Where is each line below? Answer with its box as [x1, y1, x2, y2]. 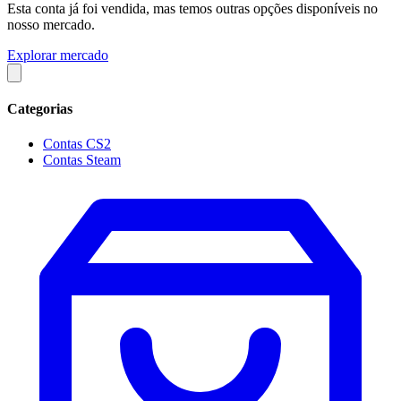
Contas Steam [43, 152, 121, 168]
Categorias [7, 101, 73, 117]
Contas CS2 [43, 136, 111, 152]
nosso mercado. [7, 16, 95, 32]
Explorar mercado [7, 47, 108, 63]
